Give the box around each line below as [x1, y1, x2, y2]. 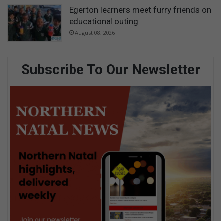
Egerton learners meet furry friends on [69, 5, 211, 15]
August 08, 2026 [75, 29, 115, 37]
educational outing [69, 16, 138, 27]
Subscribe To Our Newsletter [21, 61, 200, 78]
